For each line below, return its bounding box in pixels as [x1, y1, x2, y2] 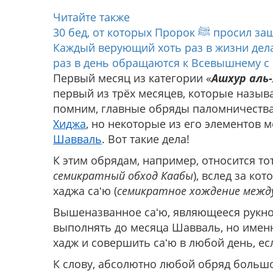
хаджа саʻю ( [53, 183, 117, 199]
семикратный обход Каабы [53, 168, 193, 183]
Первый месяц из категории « [53, 71, 211, 86]
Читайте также [53, 10, 130, 25]
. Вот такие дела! [102, 132, 190, 147]
